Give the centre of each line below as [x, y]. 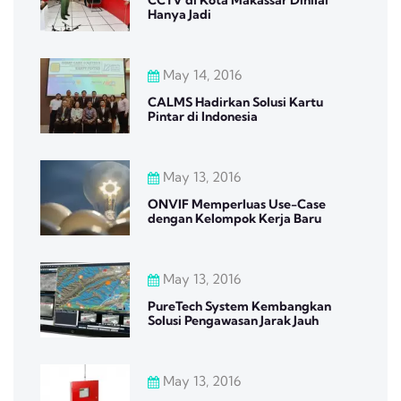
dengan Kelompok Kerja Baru [235, 218]
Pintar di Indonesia [203, 116]
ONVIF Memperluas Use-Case [237, 204]
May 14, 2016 [200, 74]
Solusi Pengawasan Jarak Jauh [233, 320]
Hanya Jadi [179, 14]
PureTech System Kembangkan [239, 306]
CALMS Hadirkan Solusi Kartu [235, 102]
